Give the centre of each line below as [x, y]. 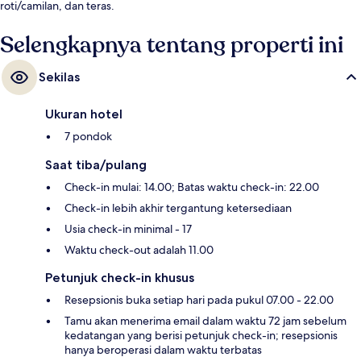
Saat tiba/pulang [96, 165]
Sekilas [59, 77]
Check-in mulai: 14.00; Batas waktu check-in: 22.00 [192, 187]
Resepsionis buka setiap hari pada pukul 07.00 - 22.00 [199, 300]
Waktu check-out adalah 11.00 [139, 250]
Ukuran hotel [84, 114]
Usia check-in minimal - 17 [128, 229]
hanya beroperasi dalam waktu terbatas [163, 350]
